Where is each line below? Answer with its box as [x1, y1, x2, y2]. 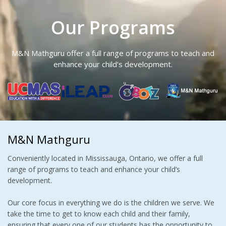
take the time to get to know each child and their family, [8, 209, 190, 218]
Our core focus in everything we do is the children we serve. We [8, 198, 214, 207]
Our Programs [51, 15, 175, 40]
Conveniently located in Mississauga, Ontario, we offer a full [8, 153, 203, 163]
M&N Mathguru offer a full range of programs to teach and [12, 48, 214, 59]
